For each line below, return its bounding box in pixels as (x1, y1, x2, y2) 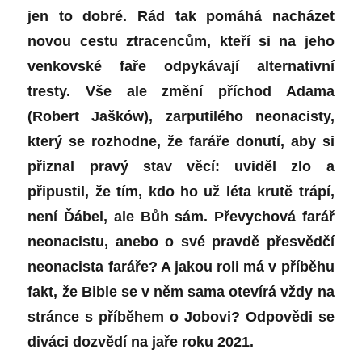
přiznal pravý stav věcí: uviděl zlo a (27, 158, 335, 175)
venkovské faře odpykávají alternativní (27, 58, 335, 75)
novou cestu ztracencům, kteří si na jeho (27, 33, 335, 50)
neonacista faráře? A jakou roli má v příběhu (27, 259, 335, 276)
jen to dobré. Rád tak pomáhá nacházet (27, 8, 335, 25)
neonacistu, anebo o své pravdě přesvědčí (27, 234, 335, 250)
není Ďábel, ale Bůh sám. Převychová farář (27, 208, 335, 225)
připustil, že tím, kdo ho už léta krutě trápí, (27, 183, 335, 200)
